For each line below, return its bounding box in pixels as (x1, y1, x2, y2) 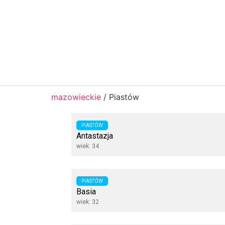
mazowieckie (51, 92, 101, 102)
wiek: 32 (76, 198, 99, 205)
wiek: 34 (76, 143, 99, 150)
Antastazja (76, 131, 113, 141)
